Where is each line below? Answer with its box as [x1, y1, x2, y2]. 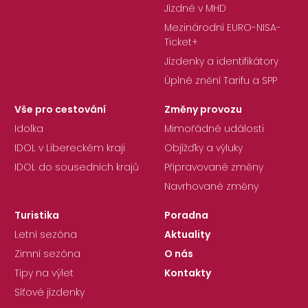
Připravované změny [164, 160, 263, 175]
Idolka [14, 122, 43, 136]
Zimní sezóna [14, 247, 80, 261]
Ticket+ [164, 35, 198, 49]
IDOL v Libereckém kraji [14, 141, 125, 155]
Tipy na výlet [14, 266, 74, 280]
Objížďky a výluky [164, 141, 243, 155]
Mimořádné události [164, 122, 264, 136]
